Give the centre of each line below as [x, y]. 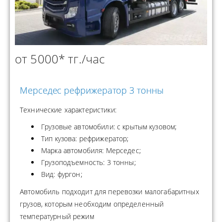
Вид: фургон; [62, 174]
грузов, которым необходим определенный [92, 204]
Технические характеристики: [68, 110]
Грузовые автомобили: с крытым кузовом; [109, 127]
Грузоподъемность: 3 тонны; [88, 162]
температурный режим [57, 216]
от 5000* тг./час [60, 59]
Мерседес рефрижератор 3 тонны [92, 90]
